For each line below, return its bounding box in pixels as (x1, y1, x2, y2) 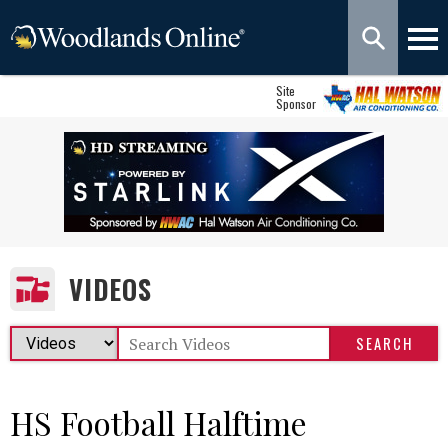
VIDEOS (69, 268, 152, 309)
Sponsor (276, 95, 316, 112)
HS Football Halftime (10, 401, 307, 444)
